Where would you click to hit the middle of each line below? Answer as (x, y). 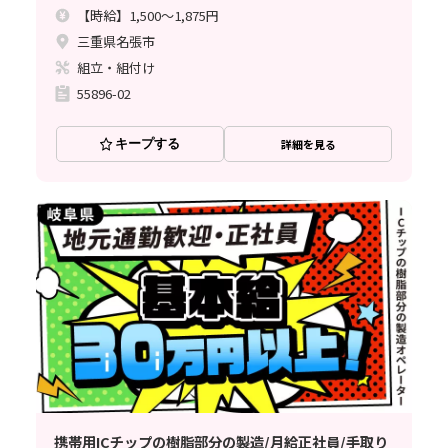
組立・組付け (116, 67)
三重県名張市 (116, 41)
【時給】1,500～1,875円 (148, 15)
